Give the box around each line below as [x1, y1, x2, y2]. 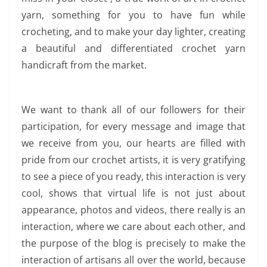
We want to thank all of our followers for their [21, 103, 246, 116]
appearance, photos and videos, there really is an [21, 203, 246, 216]
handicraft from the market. [21, 58, 149, 72]
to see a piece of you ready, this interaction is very [21, 170, 246, 183]
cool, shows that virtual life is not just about [21, 187, 246, 200]
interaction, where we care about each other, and [21, 220, 246, 233]
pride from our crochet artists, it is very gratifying [21, 153, 246, 166]
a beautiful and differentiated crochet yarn [21, 42, 246, 55]
